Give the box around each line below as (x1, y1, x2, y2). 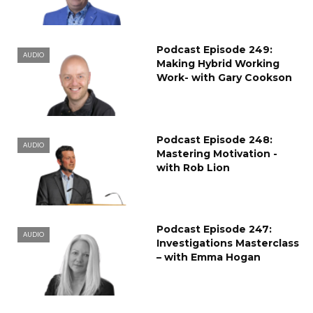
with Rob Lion (156, 161, 230, 174)
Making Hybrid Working (156, 57, 279, 70)
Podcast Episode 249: (156, 43, 272, 56)
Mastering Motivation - (156, 147, 277, 160)
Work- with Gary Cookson (156, 71, 292, 84)
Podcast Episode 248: (156, 133, 272, 146)
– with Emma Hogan (156, 251, 261, 264)
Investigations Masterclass (156, 237, 299, 250)
